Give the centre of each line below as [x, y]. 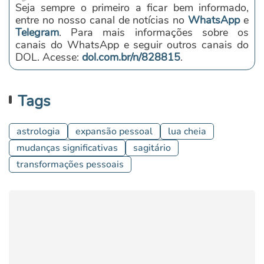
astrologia [38, 132]
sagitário [152, 148]
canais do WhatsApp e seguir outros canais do [132, 45]
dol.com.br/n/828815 [131, 57]
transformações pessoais [70, 165]
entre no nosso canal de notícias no [102, 20]
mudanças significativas [67, 148]
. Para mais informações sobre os [154, 33]
